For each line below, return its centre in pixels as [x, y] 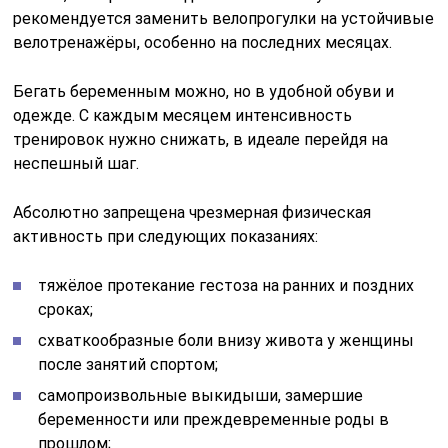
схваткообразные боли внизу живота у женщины [226, 340]
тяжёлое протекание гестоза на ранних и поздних [226, 285]
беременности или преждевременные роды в [214, 419]
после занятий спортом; [128, 364]
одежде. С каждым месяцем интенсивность [183, 115]
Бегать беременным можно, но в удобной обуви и [204, 91]
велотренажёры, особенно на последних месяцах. [203, 42]
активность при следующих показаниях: [166, 236]
